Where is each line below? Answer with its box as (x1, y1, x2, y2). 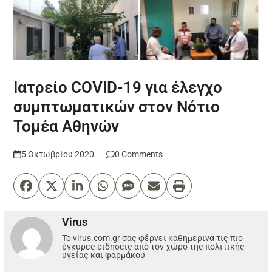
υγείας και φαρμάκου (62, 250, 146, 260)
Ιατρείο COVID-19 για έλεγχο (13, 78, 223, 97)
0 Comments (114, 149, 163, 159)
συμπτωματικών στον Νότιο (13, 97, 220, 116)
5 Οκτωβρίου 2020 (21, 149, 94, 159)
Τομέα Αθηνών (13, 117, 120, 135)
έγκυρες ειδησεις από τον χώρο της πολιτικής (62, 241, 245, 251)
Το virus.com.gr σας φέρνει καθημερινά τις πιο (62, 233, 243, 243)
